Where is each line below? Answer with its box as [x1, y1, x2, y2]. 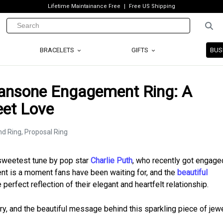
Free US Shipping [129, 3, 175, 9]
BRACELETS [39, 46, 76, 54]
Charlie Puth [91, 156, 132, 165]
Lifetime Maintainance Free [48, 3, 120, 9]
